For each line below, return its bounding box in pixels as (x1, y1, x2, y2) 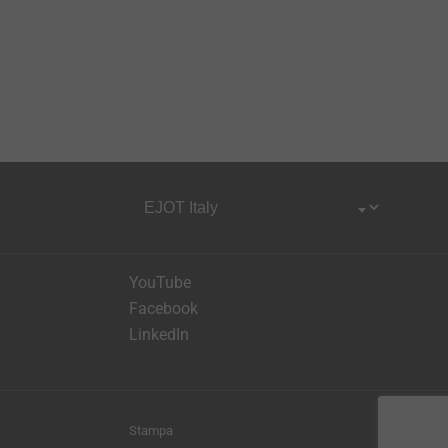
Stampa (129, 423, 173, 439)
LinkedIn (129, 325, 189, 345)
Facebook (129, 299, 198, 319)
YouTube (129, 273, 191, 293)
